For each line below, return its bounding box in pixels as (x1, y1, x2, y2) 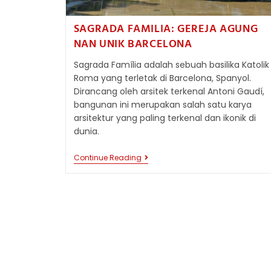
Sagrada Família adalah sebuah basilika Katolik (73, 59, 269, 71)
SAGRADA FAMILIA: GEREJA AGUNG (73, 21, 258, 39)
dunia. (73, 125, 99, 138)
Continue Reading (73, 152, 142, 163)
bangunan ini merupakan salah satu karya (73, 99, 252, 111)
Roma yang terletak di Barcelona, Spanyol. (73, 72, 251, 85)
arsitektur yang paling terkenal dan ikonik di (73, 112, 256, 125)
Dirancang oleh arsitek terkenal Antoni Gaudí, (73, 85, 264, 98)
